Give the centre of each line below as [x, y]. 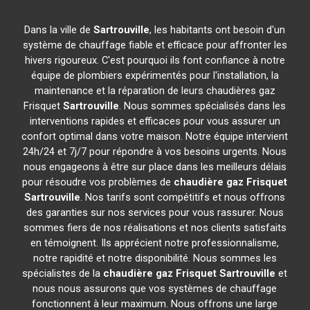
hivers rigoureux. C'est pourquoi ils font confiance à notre [155, 60]
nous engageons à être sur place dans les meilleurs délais [155, 167]
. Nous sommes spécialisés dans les [203, 106]
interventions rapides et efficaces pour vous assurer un [155, 121]
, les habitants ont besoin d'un [218, 30]
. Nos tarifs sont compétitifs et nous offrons [183, 197]
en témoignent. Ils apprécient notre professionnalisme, [155, 243]
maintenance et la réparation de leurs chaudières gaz [155, 91]
